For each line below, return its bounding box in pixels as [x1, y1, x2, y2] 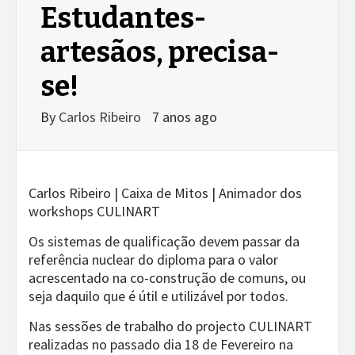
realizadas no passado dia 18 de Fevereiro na [29, 335, 293, 353]
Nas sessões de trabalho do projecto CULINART [29, 317, 312, 335]
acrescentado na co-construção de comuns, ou [29, 269, 306, 287]
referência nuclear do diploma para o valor [29, 250, 278, 269]
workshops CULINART [29, 202, 160, 220]
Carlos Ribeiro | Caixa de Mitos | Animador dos [29, 184, 302, 202]
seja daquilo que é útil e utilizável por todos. [29, 287, 288, 305]
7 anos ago [152, 108, 217, 126]
